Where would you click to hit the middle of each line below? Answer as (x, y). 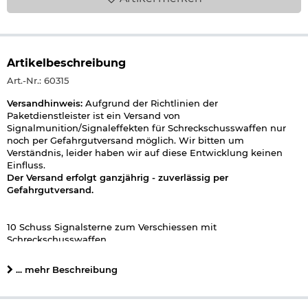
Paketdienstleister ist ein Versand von (93, 115)
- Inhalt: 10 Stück (45, 276)
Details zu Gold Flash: (57, 264)
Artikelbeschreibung (66, 63)
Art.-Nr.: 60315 (38, 80)
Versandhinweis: (45, 103)
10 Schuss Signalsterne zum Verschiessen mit (112, 227)
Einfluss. (26, 165)
